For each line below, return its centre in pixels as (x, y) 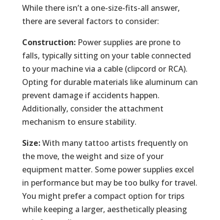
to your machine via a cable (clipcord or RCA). (105, 69)
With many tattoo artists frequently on (114, 143)
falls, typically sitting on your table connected (106, 55)
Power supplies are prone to (128, 42)
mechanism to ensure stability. (79, 122)
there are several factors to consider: (90, 21)
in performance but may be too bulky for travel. (110, 182)
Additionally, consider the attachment (93, 108)
